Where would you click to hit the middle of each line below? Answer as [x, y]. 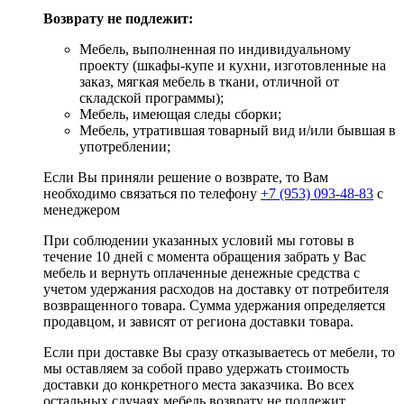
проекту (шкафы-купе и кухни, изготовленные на [233, 66]
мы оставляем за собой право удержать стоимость [196, 369]
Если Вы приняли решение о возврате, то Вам [186, 178]
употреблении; [125, 147]
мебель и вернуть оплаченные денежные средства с [202, 273]
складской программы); [151, 98]
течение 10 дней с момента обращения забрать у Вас [205, 257]
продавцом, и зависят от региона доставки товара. [198, 322]
